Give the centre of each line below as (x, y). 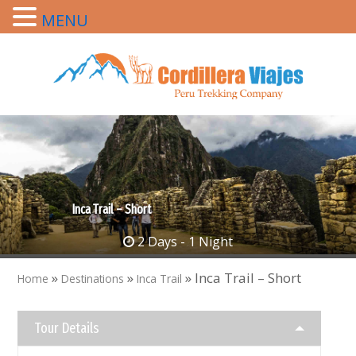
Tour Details (67, 329)
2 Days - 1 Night (184, 242)
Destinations (93, 279)
